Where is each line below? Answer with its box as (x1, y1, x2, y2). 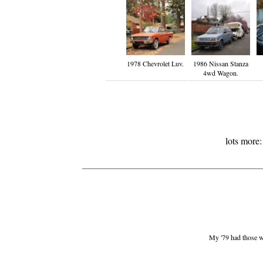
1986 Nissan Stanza (193, 59, 248, 69)
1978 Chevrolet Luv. (127, 59, 184, 69)
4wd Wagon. (203, 68, 238, 78)
